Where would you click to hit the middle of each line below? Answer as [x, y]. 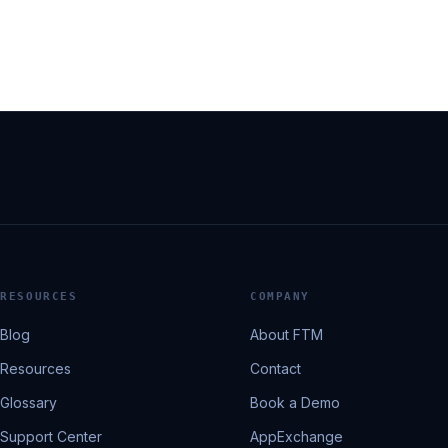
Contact [276, 368]
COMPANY [280, 296]
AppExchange [297, 436]
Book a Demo [295, 402]
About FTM [287, 334]
